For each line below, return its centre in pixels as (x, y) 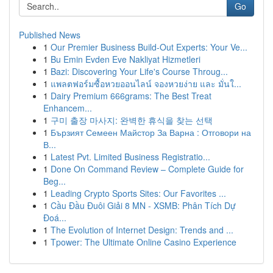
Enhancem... (68, 108)
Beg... (55, 181)
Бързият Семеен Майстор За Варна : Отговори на (151, 132)
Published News (50, 35)
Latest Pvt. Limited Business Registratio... (130, 157)
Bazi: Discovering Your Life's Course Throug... (139, 71)
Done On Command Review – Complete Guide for (147, 169)
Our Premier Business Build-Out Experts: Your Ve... (149, 47)
